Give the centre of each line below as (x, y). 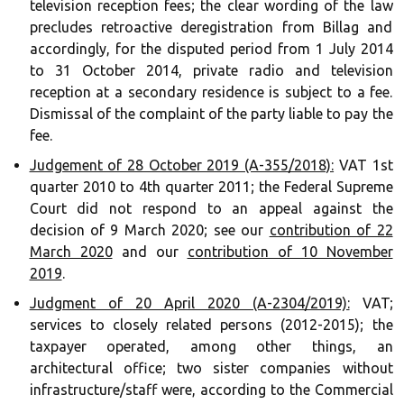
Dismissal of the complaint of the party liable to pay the (211, 114)
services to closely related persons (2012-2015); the (211, 325)
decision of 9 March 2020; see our (149, 230)
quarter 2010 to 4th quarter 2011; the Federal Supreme (211, 187)
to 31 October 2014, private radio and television (211, 70)
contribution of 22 (331, 230)
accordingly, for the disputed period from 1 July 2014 (211, 49)
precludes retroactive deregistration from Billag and (211, 27)
